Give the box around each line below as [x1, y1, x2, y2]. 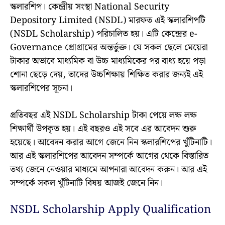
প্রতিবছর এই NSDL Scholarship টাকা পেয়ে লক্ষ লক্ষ [10, 108, 197, 123]
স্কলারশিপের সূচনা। [10, 81, 72, 96]
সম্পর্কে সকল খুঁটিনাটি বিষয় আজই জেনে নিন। [10, 176, 163, 191]
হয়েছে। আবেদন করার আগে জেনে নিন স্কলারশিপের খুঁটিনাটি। [10, 135, 212, 150]
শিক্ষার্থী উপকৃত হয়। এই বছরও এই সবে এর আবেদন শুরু [10, 122, 196, 137]
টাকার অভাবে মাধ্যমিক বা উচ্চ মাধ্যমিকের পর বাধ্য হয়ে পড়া [10, 54, 205, 69]
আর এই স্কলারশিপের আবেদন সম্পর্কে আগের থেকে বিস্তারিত [10, 149, 208, 164]
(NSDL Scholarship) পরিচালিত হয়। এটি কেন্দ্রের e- [10, 27, 197, 42]
